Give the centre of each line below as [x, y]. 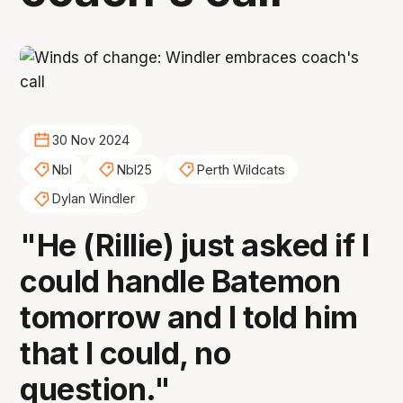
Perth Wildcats [241, 169]
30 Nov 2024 [90, 140]
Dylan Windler [93, 199]
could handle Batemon [180, 282]
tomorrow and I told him [189, 318]
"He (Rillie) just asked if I [195, 246]
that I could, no [125, 354]
